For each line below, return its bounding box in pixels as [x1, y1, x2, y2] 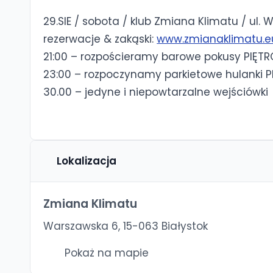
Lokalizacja [56, 153, 116, 168]
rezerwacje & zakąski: [43, 31, 157, 46]
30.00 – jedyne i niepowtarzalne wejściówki [43, 84, 269, 99]
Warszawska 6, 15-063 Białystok [43, 218, 208, 233]
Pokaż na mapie [62, 245, 149, 260]
